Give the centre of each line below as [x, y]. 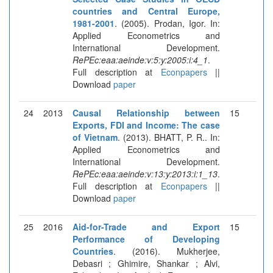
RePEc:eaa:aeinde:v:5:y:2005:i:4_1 [140, 59]
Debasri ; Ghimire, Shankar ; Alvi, [146, 263]
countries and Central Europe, [146, 11]
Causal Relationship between [146, 112]
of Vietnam [95, 137]
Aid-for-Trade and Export [146, 226]
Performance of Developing [146, 239]
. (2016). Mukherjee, [167, 251]
